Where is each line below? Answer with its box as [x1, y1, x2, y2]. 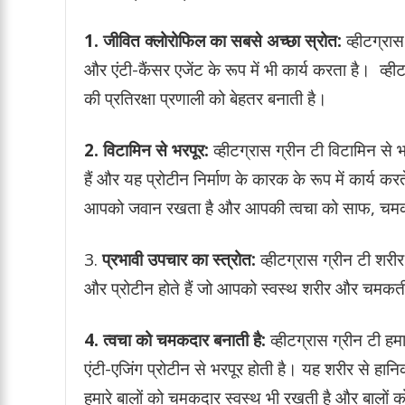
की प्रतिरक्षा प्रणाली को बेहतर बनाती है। [84, 86, 327, 110]
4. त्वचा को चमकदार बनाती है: [84, 327, 270, 352]
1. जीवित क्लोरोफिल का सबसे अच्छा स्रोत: [84, 28, 342, 52]
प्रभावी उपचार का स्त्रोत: [102, 247, 256, 271]
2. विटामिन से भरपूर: [84, 137, 209, 162]
